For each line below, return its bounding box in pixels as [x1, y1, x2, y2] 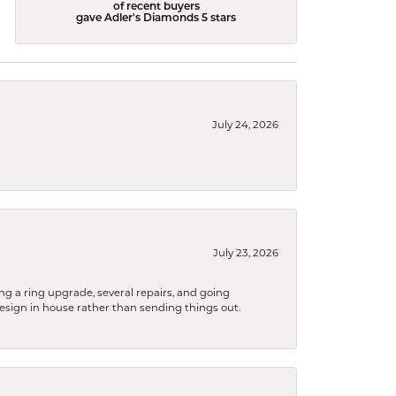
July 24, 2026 [212, 118, 278, 131]
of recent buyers [112, 2, 200, 13]
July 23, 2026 [213, 247, 278, 259]
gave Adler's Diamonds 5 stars [76, 13, 237, 25]
